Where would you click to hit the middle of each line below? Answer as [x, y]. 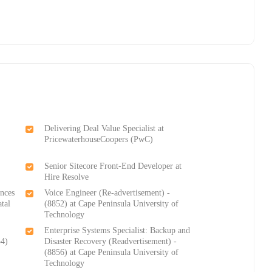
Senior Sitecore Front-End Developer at [113, 166]
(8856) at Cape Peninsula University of [112, 253]
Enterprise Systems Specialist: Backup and [117, 231]
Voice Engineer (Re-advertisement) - [107, 193]
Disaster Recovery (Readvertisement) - [111, 242]
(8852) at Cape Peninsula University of [112, 204]
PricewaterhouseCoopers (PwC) [99, 140]
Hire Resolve [67, 177]
